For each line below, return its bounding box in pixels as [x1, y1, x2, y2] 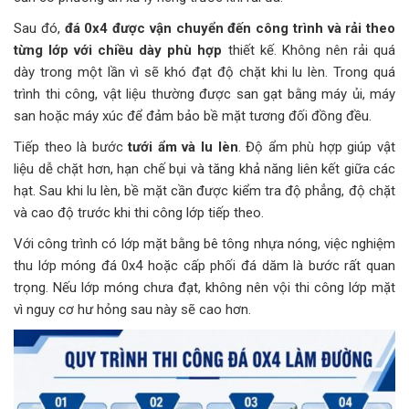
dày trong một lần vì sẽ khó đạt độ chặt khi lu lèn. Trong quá [14, 63, 395, 80]
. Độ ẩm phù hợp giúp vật [237, 138, 396, 155]
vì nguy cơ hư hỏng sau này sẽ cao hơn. [14, 300, 251, 318]
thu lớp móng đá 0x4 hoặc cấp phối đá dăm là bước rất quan [14, 257, 395, 274]
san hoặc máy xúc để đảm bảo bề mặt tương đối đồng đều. [14, 107, 372, 124]
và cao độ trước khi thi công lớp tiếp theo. [14, 204, 264, 221]
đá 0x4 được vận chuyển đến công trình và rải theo [64, 19, 395, 37]
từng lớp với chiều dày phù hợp [14, 41, 228, 58]
